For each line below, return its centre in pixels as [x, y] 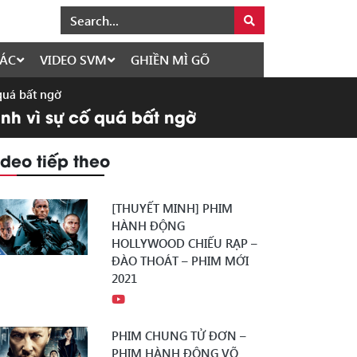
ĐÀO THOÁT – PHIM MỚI [180, 261]
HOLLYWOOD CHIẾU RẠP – [184, 243]
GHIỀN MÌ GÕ [170, 59]
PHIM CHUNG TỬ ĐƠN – [179, 335]
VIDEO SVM [73, 59]
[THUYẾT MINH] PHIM [172, 208]
